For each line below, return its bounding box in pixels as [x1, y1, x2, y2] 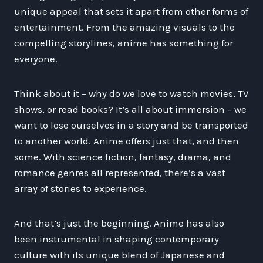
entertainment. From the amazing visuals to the [14, 21, 235, 33]
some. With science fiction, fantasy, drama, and [14, 150, 231, 163]
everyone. [14, 52, 58, 65]
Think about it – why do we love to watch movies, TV [14, 87, 249, 99]
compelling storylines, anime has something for [14, 36, 233, 49]
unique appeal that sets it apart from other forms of [14, 5, 248, 17]
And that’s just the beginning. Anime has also [14, 217, 224, 229]
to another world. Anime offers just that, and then [14, 134, 239, 147]
